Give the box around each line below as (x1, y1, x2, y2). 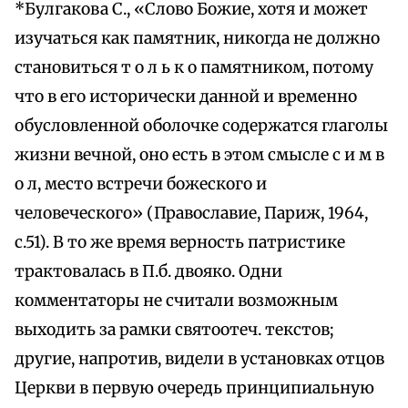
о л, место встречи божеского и (15, 174, 267, 195)
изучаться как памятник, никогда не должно (15, 28, 380, 49)
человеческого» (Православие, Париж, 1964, (15, 203, 368, 224)
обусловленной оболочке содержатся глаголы (15, 116, 388, 137)
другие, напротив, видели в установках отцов (15, 349, 384, 370)
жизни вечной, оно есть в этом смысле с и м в (15, 145, 384, 166)
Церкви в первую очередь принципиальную (15, 378, 374, 399)
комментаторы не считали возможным (15, 291, 338, 311)
